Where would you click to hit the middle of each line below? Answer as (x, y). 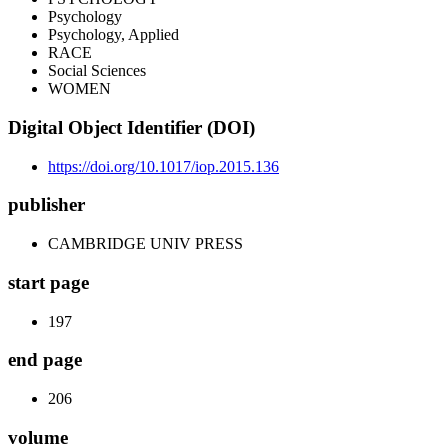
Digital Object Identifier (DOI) (131, 128)
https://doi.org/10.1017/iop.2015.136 (163, 166)
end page (45, 360)
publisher (46, 205)
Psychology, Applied (113, 35)
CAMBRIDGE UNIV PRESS (145, 244)
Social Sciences (97, 71)
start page (48, 282)
